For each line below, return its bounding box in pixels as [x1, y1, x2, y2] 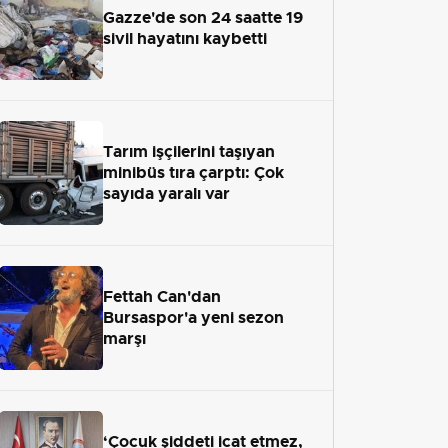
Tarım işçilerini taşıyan [103, 141, 275, 163]
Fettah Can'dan [103, 286, 221, 308]
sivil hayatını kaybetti [103, 27, 267, 49]
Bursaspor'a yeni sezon [103, 307, 284, 329]
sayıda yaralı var [103, 183, 230, 205]
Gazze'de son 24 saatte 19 [103, 6, 303, 28]
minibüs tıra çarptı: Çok [103, 162, 284, 184]
